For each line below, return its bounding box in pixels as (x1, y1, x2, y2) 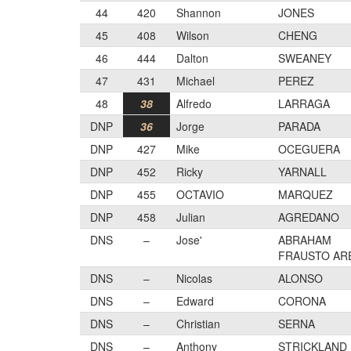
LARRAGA (278, 96, 330, 111)
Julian (176, 209, 205, 225)
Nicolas (176, 270, 212, 286)
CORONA (278, 293, 326, 309)
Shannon (176, 5, 221, 20)
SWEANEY (278, 50, 331, 66)
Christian (176, 316, 220, 331)
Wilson (176, 27, 209, 43)
